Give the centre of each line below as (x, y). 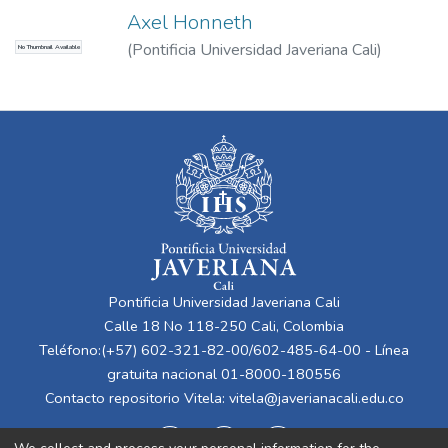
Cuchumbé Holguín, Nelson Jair (232, 73)
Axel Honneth (190, 22)
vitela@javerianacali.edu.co (316, 398)
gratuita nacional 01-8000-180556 (224, 374)
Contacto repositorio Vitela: (136, 398)
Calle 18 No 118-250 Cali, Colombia (224, 326)
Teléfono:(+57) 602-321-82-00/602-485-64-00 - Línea (224, 350)
